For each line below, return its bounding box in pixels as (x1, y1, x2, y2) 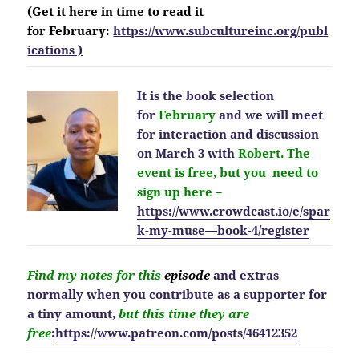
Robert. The (238, 144, 311, 161)
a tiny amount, (27, 305, 119, 322)
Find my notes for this (27, 267, 165, 284)
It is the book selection (137, 87, 275, 103)
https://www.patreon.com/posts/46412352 (55, 325, 298, 341)
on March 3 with (137, 144, 239, 161)
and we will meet (216, 106, 324, 123)
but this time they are (119, 305, 250, 322)
